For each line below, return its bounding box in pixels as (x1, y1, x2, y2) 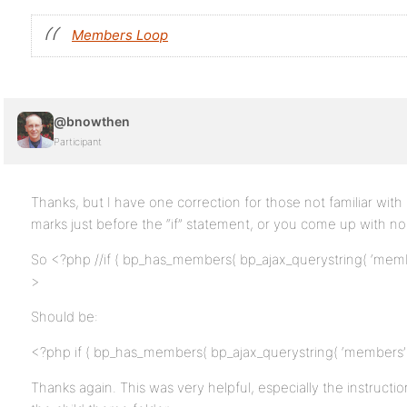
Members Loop (72, 26, 168, 44)
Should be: (31, 308, 98, 325)
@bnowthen (54, 114, 130, 129)
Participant (54, 135, 102, 148)
